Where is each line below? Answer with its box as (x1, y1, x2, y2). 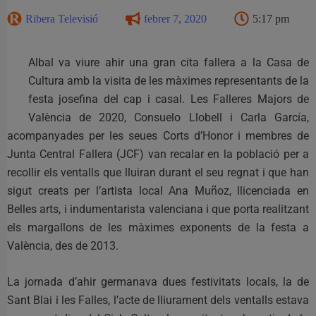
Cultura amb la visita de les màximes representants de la (28, 73, 309, 87)
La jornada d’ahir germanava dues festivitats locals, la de (7, 274, 309, 288)
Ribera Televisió (25, 12, 98, 25)
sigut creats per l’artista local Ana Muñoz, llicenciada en (7, 183, 309, 197)
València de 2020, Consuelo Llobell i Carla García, (28, 110, 309, 124)
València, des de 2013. (7, 238, 119, 253)
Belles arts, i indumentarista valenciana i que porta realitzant (7, 202, 309, 216)
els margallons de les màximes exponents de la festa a (7, 220, 309, 234)
